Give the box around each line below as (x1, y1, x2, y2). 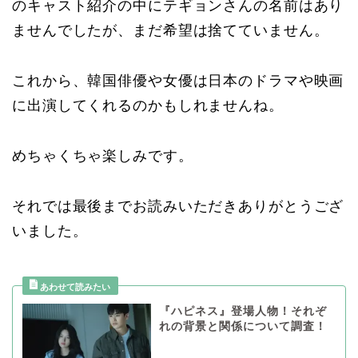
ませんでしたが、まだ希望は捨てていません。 (12, 22, 329, 38)
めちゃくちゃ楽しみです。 (12, 147, 193, 164)
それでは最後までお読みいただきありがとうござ (12, 197, 344, 214)
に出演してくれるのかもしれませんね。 (12, 97, 284, 113)
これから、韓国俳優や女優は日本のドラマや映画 (12, 72, 344, 89)
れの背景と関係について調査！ (158, 320, 327, 332)
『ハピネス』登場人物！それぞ (158, 304, 327, 317)
